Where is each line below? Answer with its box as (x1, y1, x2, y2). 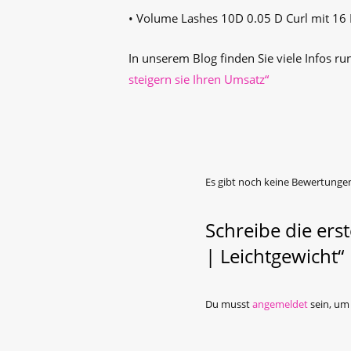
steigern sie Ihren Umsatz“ (128, 71, 269, 87)
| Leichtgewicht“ (205, 243, 344, 269)
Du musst (205, 297, 252, 311)
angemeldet (252, 297, 308, 311)
